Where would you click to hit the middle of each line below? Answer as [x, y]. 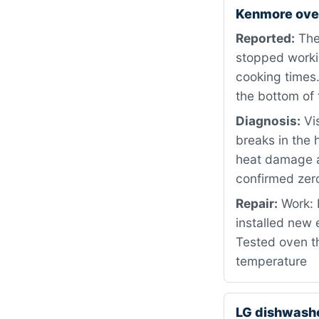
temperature [271, 261]
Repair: [257, 203]
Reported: [265, 38]
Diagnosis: [268, 121]
